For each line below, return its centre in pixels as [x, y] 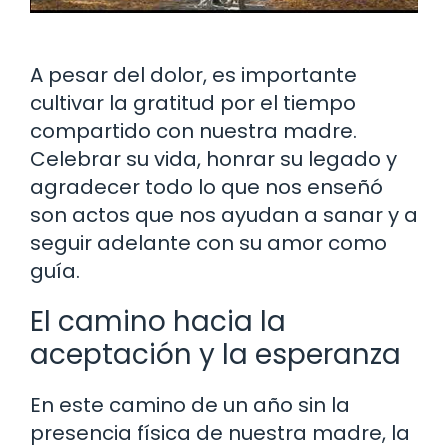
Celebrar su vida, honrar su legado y [213, 158]
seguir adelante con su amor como [208, 242]
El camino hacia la [158, 321]
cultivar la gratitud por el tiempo [193, 102]
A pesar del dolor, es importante [193, 74]
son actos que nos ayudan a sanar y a [224, 214]
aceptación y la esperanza [215, 354]
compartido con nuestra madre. [193, 130]
